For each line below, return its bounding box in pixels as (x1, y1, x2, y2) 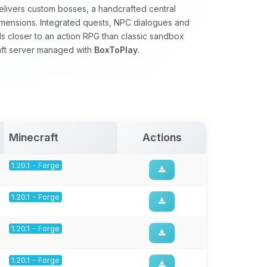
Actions (142, 131, 182, 144)
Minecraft (9, 131, 58, 144)
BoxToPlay (94, 45, 138, 55)
